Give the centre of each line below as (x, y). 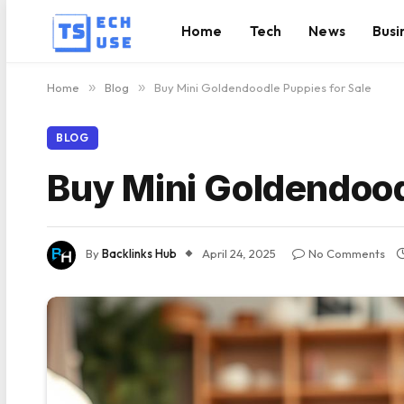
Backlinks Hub (139, 254)
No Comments (347, 254)
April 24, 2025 (239, 254)
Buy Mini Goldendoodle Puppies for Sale (263, 87)
